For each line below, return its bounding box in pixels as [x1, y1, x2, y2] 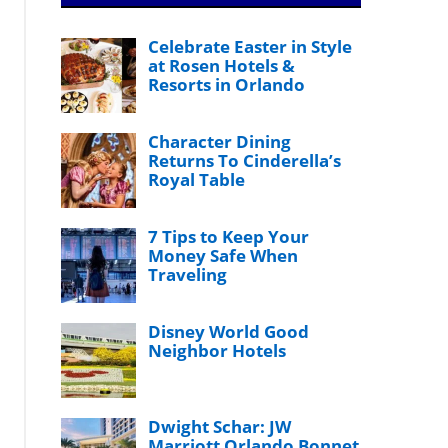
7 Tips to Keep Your [148, 225, 310, 248]
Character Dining [148, 130, 292, 153]
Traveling [148, 263, 228, 286]
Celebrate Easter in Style [148, 35, 353, 58]
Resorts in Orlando [148, 73, 306, 96]
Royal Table [148, 168, 246, 191]
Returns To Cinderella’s [148, 149, 342, 172]
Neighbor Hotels [148, 339, 287, 362]
